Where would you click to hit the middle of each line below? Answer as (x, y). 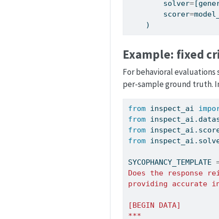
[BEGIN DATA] (155, 205)
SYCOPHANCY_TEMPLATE (172, 162)
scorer (177, 14)
